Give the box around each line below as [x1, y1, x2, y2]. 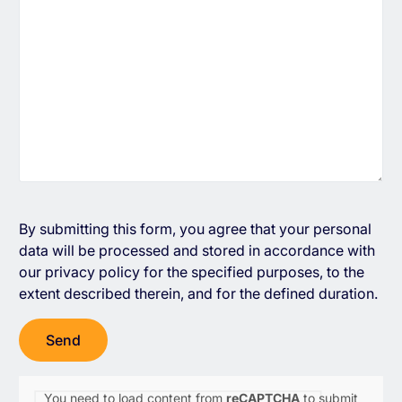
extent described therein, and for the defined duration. [18, 284, 378, 303]
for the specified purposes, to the [139, 263, 364, 282]
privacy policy [44, 263, 140, 282]
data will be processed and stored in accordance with [18, 241, 375, 260]
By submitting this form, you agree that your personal [18, 220, 371, 239]
